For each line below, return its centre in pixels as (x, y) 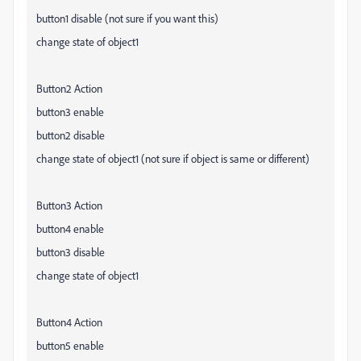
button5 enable (70, 345)
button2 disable (71, 135)
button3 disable (71, 252)
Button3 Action (69, 205)
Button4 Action (69, 322)
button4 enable (70, 228)
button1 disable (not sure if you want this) (127, 18)
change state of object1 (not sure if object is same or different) (173, 158)
